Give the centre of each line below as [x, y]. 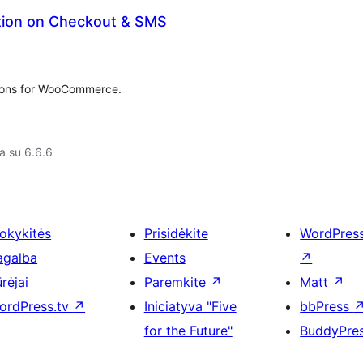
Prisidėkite [176, 233]
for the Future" [188, 331]
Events [164, 258]
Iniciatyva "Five [190, 306]
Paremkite [177, 282]
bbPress [327, 306]
